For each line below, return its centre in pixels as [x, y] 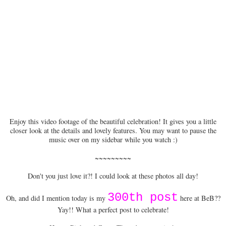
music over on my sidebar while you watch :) [113, 139]
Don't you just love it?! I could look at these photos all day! [113, 176]
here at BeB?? [199, 198]
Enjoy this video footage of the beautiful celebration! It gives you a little [113, 121]
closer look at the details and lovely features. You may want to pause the [113, 130]
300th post [143, 197]
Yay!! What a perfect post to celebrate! [113, 209]
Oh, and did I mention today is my [56, 198]
